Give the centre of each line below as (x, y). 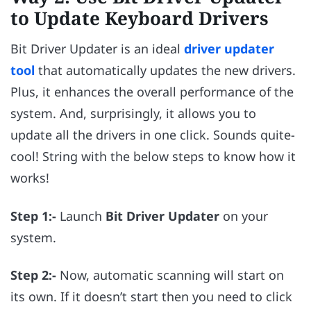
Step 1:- (33, 216)
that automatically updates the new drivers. (165, 70)
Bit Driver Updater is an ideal (97, 49)
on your (244, 216)
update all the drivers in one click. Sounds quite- (153, 135)
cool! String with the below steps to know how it (153, 157)
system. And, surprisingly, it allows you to (133, 114)
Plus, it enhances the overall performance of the (152, 92)
